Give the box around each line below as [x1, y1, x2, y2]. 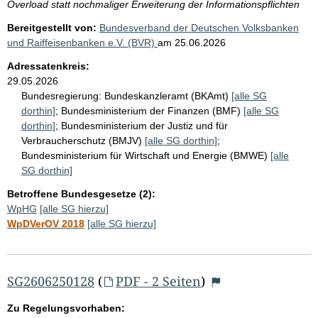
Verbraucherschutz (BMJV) [21, 134, 145, 146]
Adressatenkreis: [7, 60, 89, 72]
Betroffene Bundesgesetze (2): [7, 187, 155, 199]
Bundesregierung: [21, 89, 102, 102]
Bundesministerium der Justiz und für [61, 119, 228, 131]
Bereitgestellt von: [7, 21, 97, 33]
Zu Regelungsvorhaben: [7, 302, 125, 314]
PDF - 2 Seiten [115, 272, 201, 290]
